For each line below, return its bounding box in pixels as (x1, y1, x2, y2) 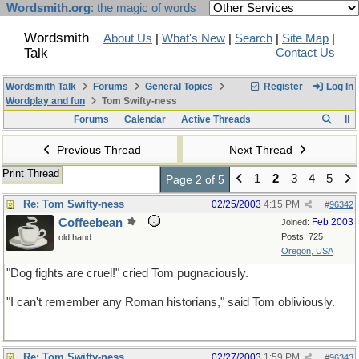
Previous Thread (53, 143, 141, 156)
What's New (162, 32, 225, 45)
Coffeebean (58, 216, 123, 229)
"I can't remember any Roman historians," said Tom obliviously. (6, 296, 335, 309)
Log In (324, 81, 353, 92)
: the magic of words (91, 2, 196, 14)
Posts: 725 (281, 232, 323, 241)
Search (235, 32, 272, 45)
